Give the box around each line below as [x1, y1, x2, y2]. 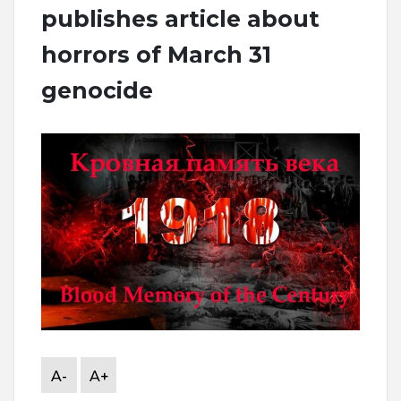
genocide [41, 77, 153, 105]
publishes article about [41, 5, 320, 33]
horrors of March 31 [41, 41, 271, 69]
